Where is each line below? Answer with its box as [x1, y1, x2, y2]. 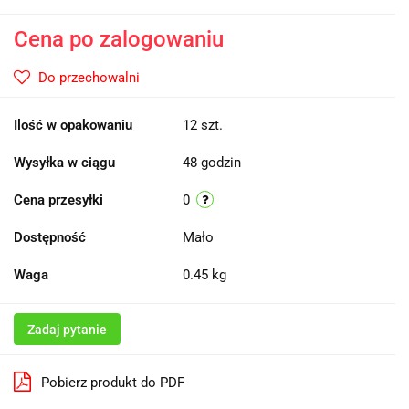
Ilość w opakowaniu [14, 116, 132, 133]
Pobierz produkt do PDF [41, 373, 184, 391]
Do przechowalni [38, 68, 140, 86]
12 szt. [183, 116, 223, 133]
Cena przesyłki [14, 191, 103, 208]
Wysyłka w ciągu [14, 153, 115, 171]
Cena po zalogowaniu [14, 26, 224, 52]
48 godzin [183, 153, 241, 171]
